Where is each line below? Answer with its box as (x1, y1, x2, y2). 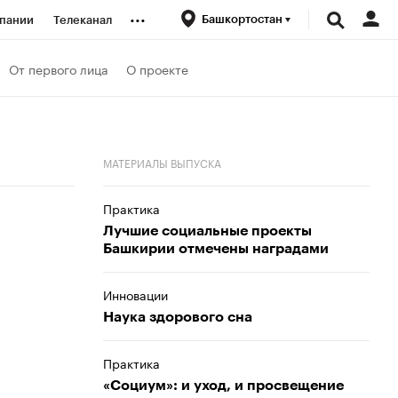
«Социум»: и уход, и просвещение (103, 378, 344, 393)
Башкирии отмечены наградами (103, 242, 329, 256)
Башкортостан (202, 13, 285, 25)
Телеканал (53, 14, 112, 26)
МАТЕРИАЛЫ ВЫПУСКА (103, 154, 221, 171)
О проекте (126, 58, 188, 78)
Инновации (103, 284, 168, 304)
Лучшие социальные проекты (103, 224, 312, 238)
